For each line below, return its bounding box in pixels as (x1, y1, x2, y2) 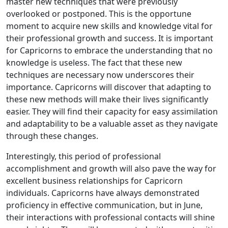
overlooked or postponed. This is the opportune (6, 8, 191, 19)
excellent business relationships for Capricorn (6, 175, 183, 186)
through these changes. (6, 130, 98, 141)
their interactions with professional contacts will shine (6, 212, 215, 223)
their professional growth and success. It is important (6, 33, 213, 44)
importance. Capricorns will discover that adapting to (6, 81, 211, 93)
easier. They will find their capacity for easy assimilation (6, 106, 218, 117)
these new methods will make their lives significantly (6, 94, 208, 105)
